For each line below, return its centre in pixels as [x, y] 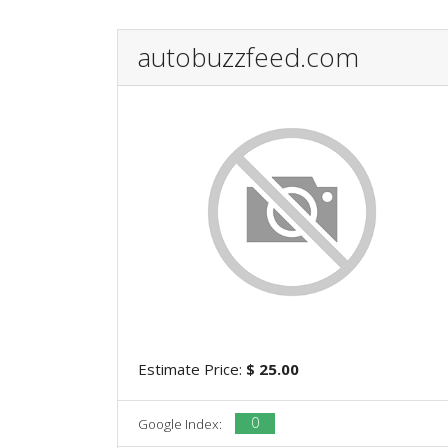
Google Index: [181, 423]
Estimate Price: [192, 368]
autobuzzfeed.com [248, 56]
